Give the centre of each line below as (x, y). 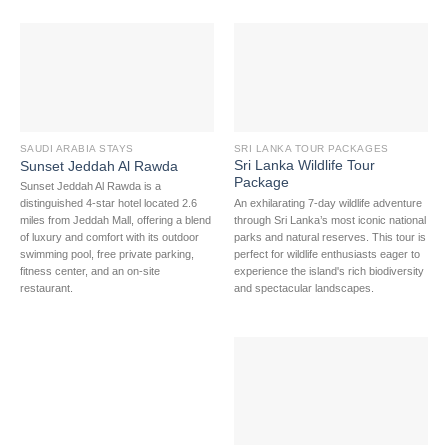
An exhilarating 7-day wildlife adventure (327, 202)
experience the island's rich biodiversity (328, 270)
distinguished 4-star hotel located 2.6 (108, 203)
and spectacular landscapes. (303, 287)
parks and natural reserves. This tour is (329, 236)
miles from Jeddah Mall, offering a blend (115, 220)
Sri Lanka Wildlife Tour (304, 166)
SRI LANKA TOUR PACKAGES (311, 148)
